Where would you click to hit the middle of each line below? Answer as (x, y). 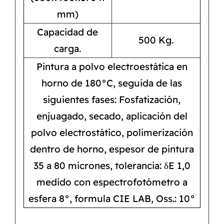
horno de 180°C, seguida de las (112, 83)
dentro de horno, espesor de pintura (112, 149)
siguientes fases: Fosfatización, (112, 100)
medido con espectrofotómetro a (112, 182)
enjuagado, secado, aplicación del (112, 116)
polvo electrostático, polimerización (112, 133)
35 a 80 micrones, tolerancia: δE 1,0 (112, 166)
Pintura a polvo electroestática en (112, 67)
